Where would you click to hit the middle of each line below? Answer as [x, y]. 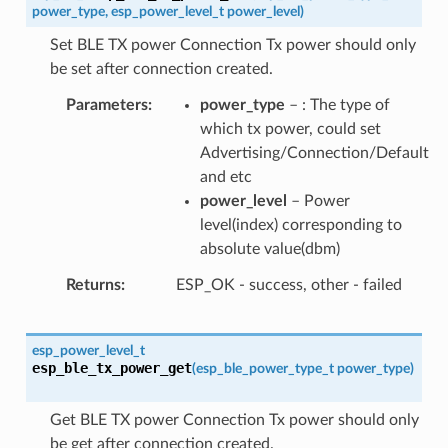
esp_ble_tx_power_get [111, 367]
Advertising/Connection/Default [314, 152]
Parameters [106, 104]
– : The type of [337, 104]
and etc [225, 176]
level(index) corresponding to [300, 224]
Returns [93, 284]
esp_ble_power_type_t [264, 368]
